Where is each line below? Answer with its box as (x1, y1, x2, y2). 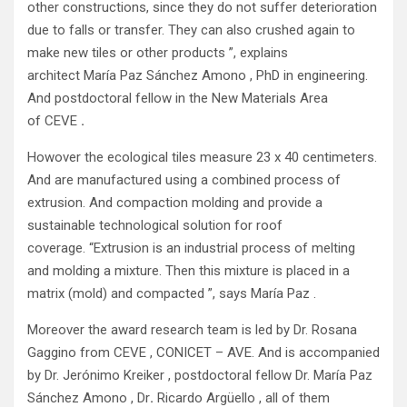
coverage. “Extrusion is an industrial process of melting (27, 240, 355, 256)
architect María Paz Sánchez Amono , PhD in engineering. (27, 67, 368, 84)
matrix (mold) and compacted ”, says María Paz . (27, 285, 316, 302)
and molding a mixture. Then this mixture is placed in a (27, 263, 350, 279)
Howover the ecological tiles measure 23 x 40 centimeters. (27, 149, 377, 165)
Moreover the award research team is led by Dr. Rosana (27, 322, 357, 338)
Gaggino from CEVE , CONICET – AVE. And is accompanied (27, 344, 380, 361)
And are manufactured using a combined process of (27, 172, 341, 188)
